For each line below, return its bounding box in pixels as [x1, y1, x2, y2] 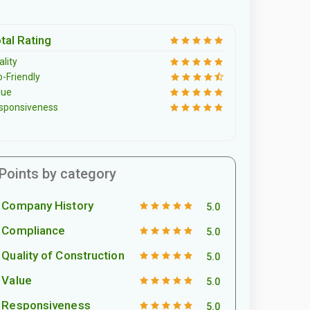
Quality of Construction [1, 248, 125, 262]
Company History [1, 198, 93, 212]
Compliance [1, 223, 66, 237]
